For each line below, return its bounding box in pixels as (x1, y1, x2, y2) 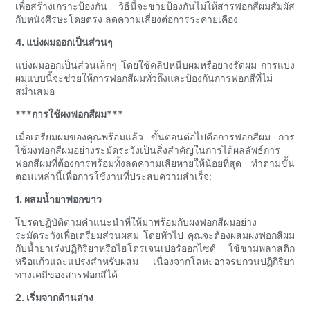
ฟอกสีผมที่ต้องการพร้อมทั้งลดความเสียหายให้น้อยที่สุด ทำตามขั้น (15, 157, 295, 170)
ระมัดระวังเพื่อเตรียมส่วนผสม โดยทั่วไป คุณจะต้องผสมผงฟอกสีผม (15, 229, 295, 241)
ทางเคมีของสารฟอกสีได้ (15, 268, 118, 281)
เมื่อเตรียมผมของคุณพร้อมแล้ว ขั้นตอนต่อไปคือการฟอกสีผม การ (15, 131, 295, 143)
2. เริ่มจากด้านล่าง (15, 291, 94, 304)
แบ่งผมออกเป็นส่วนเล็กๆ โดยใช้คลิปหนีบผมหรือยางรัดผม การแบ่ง (15, 59, 295, 71)
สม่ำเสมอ (15, 85, 55, 98)
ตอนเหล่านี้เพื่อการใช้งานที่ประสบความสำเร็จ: (15, 170, 212, 183)
